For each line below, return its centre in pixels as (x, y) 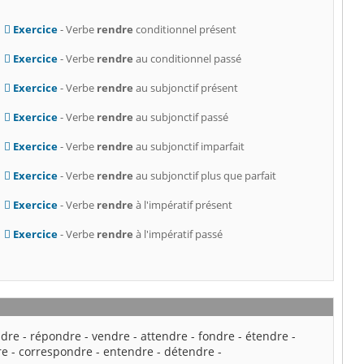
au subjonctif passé (180, 117)
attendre (165, 336)
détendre (190, 352)
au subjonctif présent (185, 88)
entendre (129, 352)
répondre (56, 336)
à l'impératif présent (182, 205)
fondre (217, 336)
